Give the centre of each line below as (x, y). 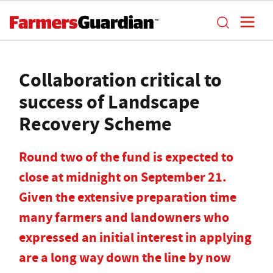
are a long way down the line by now (125, 257)
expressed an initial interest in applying (135, 237)
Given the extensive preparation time (128, 197)
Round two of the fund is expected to (126, 157)
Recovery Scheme (95, 124)
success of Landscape (109, 102)
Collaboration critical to (120, 80)
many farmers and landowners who (124, 217)
